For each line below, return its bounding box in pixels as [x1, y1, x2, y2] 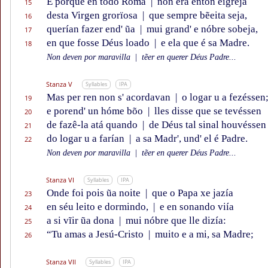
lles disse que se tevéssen [152, 105, 261, 117]
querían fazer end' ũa [47, 23, 138, 35]
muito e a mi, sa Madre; [153, 229, 254, 240]
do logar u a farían [47, 133, 127, 145]
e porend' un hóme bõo [47, 105, 145, 117]
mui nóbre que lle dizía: [123, 215, 226, 227]
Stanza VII [46, 257, 76, 267]
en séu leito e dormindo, [47, 201, 151, 213]
